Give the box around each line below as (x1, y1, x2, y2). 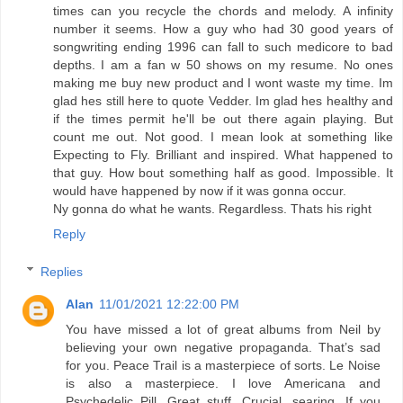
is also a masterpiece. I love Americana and (66, 375, 381, 390)
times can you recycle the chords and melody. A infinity (53, 3, 393, 18)
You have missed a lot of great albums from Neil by (66, 321, 381, 336)
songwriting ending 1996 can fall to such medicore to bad (53, 39, 393, 54)
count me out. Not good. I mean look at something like (53, 129, 393, 144)
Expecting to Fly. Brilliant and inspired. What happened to (53, 147, 393, 162)
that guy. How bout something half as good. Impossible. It (53, 165, 393, 180)
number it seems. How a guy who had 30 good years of (53, 21, 393, 36)
